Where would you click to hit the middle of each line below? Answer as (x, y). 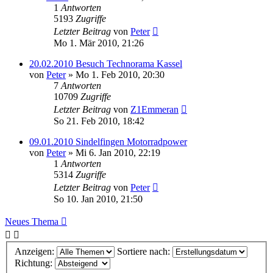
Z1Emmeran (154, 109)
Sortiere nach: (145, 251)
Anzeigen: (36, 251)
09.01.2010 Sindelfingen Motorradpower (108, 142)
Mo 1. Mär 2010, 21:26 (99, 43)
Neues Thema (32, 222)
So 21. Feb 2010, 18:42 (99, 121)
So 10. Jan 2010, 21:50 (98, 199)
